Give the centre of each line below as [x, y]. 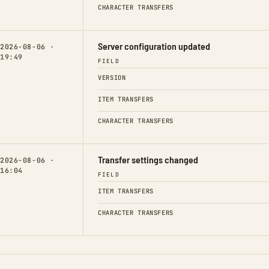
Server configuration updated [154, 46]
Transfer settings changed [148, 159]
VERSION [112, 77]
